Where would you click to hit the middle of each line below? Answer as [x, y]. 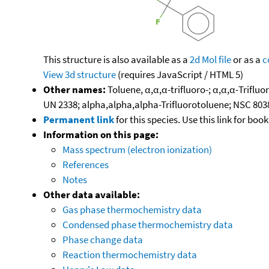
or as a [247, 59]
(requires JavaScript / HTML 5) [180, 74]
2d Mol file [210, 59]
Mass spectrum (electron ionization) [137, 149]
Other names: [74, 89]
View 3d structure [80, 74]
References [86, 164]
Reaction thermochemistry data [130, 254]
